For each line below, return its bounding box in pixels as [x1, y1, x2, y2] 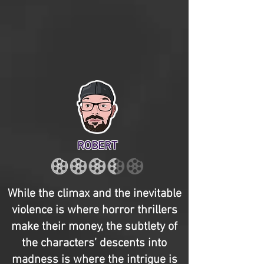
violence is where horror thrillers [11, 203, 177, 217]
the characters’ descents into [22, 236, 167, 250]
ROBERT [77, 140, 117, 153]
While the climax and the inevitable [7, 187, 181, 201]
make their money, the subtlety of [11, 220, 177, 234]
